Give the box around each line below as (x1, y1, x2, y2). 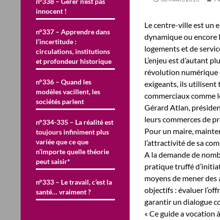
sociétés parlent (36, 97, 84, 106)
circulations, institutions (36, 47, 110, 55)
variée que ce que (36, 137, 88, 146)
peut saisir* (36, 157, 70, 165)
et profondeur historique (36, 56, 111, 65)
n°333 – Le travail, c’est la (36, 177, 112, 186)
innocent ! (36, 6, 67, 15)
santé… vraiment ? (36, 187, 91, 196)
